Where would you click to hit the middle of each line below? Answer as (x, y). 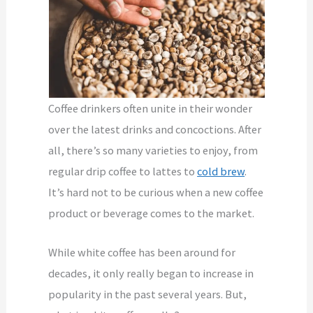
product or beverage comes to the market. (152, 213)
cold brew (221, 171)
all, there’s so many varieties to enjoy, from (153, 150)
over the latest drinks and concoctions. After (155, 129)
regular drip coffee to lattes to (123, 171)
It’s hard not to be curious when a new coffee (156, 192)
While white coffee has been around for (142, 252)
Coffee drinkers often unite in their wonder (151, 108)
